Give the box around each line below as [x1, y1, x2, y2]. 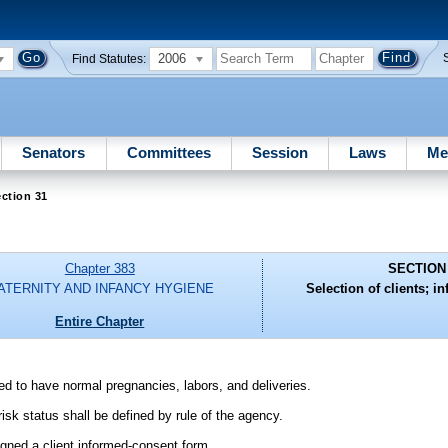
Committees [126, 143, 211, 161]
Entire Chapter [55, 313, 145, 329]
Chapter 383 [64, 261, 135, 277]
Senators [22, 143, 86, 161]
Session [251, 143, 308, 161]
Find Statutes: [72, 52, 147, 65]
